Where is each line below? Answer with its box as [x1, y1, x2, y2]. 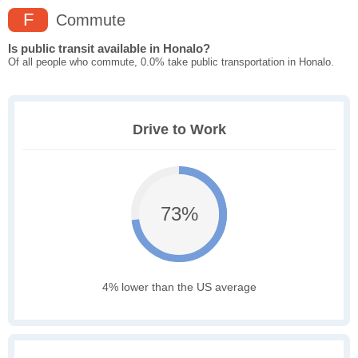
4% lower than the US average [101, 280, 257, 294]
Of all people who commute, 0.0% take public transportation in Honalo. [8, 56, 334, 69]
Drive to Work [132, 121, 226, 138]
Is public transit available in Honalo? [8, 42, 210, 56]
